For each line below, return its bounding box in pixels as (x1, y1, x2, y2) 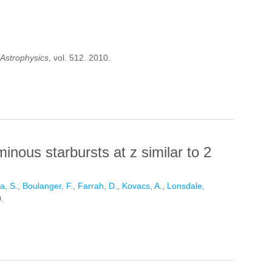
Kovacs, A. (122, 181, 162, 191)
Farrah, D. (78, 181, 117, 191)
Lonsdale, (167, 181, 205, 191)
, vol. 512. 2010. (49, 53, 110, 63)
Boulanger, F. (22, 181, 73, 191)
